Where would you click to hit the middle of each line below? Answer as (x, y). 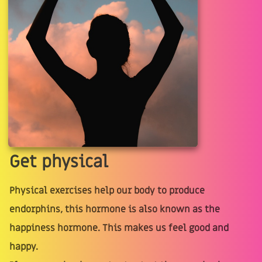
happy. (24, 247)
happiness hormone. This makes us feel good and (119, 228)
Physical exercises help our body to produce (107, 190)
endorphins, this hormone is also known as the (115, 209)
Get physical (59, 162)
